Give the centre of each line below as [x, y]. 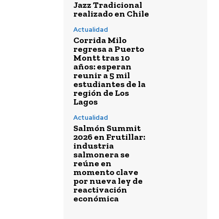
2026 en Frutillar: [109, 137]
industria [94, 146]
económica [96, 199]
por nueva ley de [108, 181]
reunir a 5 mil [102, 76]
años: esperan [102, 67]
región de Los [101, 93]
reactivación [100, 190]
